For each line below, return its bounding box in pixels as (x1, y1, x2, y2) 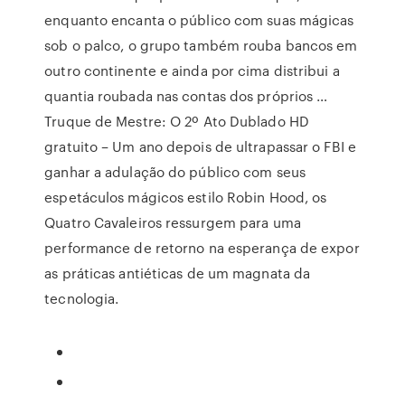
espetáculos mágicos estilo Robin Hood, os (44, 187, 327, 207)
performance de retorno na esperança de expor (44, 238, 360, 258)
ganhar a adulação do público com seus (44, 162, 306, 182)
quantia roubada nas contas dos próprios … (44, 86, 328, 106)
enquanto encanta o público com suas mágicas (44, 10, 354, 30)
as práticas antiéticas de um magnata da (44, 263, 311, 283)
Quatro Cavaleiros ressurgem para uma (44, 212, 301, 232)
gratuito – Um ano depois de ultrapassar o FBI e (44, 137, 356, 156)
